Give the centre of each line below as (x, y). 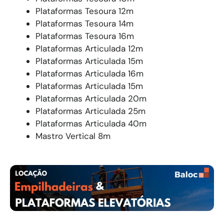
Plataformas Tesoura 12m (84, 11)
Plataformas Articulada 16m (89, 73)
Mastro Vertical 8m (73, 136)
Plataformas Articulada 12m (89, 48)
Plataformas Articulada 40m (91, 123)
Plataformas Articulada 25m (90, 111)
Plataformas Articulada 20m (91, 98)
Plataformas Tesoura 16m (85, 36)
